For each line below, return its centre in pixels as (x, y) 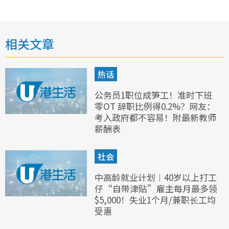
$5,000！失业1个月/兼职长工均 (155, 200)
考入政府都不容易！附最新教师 (155, 118)
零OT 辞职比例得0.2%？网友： (155, 106)
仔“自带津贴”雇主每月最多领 (156, 189)
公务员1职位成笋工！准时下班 (153, 95)
